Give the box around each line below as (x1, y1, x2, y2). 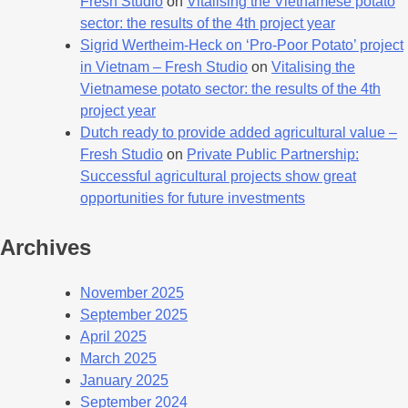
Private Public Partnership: (187, 146, 359, 162)
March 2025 (80, 350, 157, 366)
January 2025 (80, 372, 168, 388)
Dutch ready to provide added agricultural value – (80, 124, 397, 140)
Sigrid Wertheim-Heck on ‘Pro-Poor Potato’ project (80, 36, 403, 53)
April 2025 (80, 328, 147, 344)
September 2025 (80, 306, 188, 322)
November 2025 (80, 284, 184, 301)
